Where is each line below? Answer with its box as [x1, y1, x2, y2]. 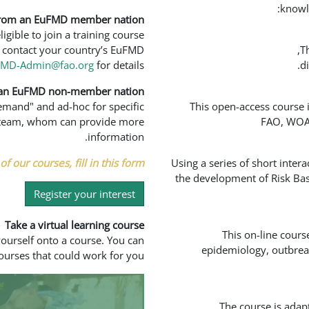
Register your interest [34, 187, 135, 201]
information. [88, 130, 144, 143]
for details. [94, 58, 144, 72]
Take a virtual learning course [5, 218, 144, 232]
